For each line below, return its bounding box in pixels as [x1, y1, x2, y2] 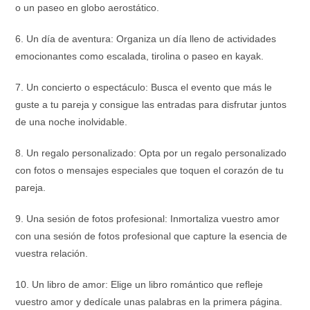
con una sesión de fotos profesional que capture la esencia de [15, 230, 288, 241]
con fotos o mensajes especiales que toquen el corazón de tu [15, 165, 284, 176]
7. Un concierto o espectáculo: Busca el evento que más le [15, 82, 273, 93]
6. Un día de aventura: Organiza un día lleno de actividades [15, 33, 277, 44]
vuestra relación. [15, 248, 89, 259]
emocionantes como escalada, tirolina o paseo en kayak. [15, 51, 264, 62]
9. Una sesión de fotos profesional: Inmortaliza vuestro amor [15, 213, 280, 224]
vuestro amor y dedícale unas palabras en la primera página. [15, 296, 283, 307]
